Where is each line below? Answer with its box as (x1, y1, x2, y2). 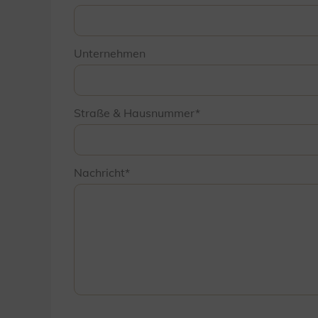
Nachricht (74, 165, 125, 180)
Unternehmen (74, 46, 146, 60)
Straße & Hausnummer (74, 106, 195, 120)
